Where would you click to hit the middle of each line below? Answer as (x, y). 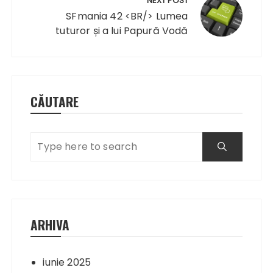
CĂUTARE (55, 101)
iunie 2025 (67, 262)
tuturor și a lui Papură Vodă (122, 30)
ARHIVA (50, 224)
